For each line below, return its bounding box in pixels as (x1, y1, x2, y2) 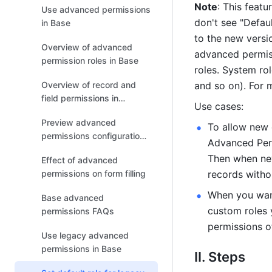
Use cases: (194, 100, 243, 112)
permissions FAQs (41, 206, 114, 216)
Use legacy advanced (41, 230, 129, 240)
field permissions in (41, 93, 118, 103)
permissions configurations (41, 131, 149, 141)
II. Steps (194, 249, 245, 265)
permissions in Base (41, 243, 121, 254)
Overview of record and (41, 80, 136, 90)
